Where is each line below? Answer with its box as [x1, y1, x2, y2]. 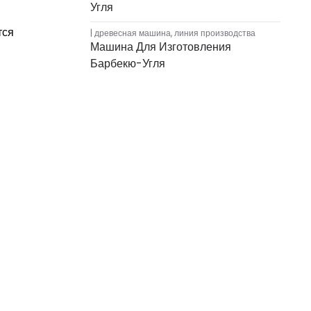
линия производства [174, 27, 255, 39]
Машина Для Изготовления [90, 39, 231, 55]
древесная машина [94, 27, 171, 39]
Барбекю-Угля [90, 56, 165, 72]
